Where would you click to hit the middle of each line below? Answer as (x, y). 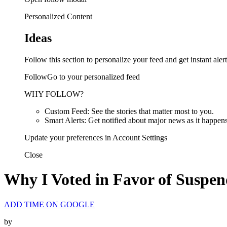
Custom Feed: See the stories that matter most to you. (129, 111)
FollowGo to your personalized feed (82, 77)
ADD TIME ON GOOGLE (49, 204)
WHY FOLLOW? (54, 94)
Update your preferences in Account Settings (96, 137)
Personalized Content (58, 16)
